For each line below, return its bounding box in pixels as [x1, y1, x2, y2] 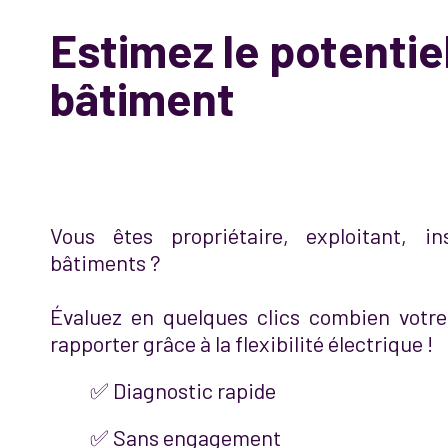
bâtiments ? [50, 249, 161, 275]
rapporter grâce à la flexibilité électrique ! [50, 330, 433, 356]
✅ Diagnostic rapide [90, 377, 276, 403]
